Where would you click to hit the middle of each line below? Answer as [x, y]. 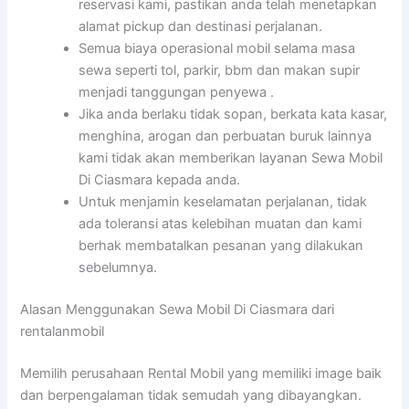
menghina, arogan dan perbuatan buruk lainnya [225, 136]
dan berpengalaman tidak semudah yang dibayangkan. [191, 396]
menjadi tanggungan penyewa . [177, 93]
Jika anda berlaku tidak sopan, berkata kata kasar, [233, 115]
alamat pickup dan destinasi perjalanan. [201, 27]
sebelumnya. [118, 268]
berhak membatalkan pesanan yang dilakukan [221, 246]
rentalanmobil [63, 332]
